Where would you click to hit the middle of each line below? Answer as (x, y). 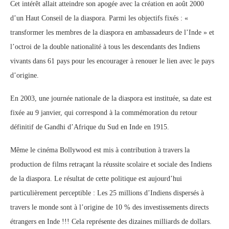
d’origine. (25, 75)
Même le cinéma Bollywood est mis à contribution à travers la (100, 150)
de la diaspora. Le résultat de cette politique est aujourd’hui (96, 179)
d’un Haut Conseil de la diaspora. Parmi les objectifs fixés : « (99, 18)
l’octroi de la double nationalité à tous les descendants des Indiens (105, 47)
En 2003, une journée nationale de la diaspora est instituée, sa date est (111, 98)
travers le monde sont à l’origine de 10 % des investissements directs (109, 207)
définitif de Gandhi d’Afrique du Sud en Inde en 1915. (90, 127)
